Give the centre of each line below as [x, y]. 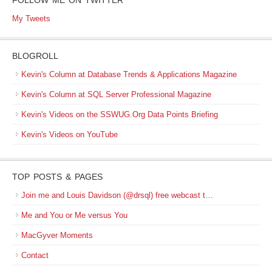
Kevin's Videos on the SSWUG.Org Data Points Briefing [120, 114]
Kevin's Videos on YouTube [70, 134]
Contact [35, 255]
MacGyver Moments [57, 235]
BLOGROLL [35, 56]
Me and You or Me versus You [74, 215]
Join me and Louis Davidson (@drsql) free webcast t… [117, 195]
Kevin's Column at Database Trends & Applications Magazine [129, 74]
